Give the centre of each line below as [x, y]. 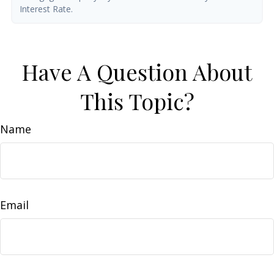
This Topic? [137, 101]
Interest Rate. [46, 9]
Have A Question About [137, 72]
